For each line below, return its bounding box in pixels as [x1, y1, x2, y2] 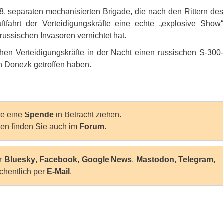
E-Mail [47, 167, 70, 176]
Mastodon [136, 155, 174, 164]
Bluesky [4, 155, 35, 164]
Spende [24, 110, 54, 119]
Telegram [178, 155, 213, 164]
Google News [81, 155, 132, 164]
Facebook [39, 155, 77, 164]
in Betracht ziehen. [54, 110, 121, 119]
